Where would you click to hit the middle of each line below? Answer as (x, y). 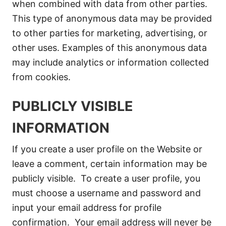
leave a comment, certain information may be (109, 164)
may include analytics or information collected (110, 62)
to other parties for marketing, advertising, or (110, 33)
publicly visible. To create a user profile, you (106, 178)
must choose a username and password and (106, 193)
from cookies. (41, 77)
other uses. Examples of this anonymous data (109, 48)
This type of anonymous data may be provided (112, 18)
